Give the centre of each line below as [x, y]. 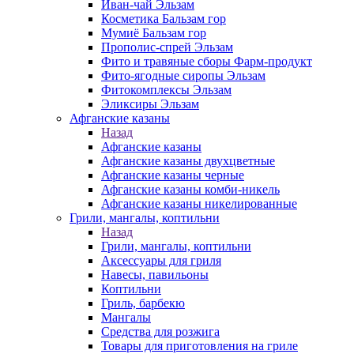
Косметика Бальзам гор [164, 19]
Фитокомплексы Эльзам [166, 90]
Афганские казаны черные [173, 175]
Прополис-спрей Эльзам [167, 47]
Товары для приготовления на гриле [200, 346]
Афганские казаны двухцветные [188, 161]
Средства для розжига [160, 331]
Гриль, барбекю [143, 303]
